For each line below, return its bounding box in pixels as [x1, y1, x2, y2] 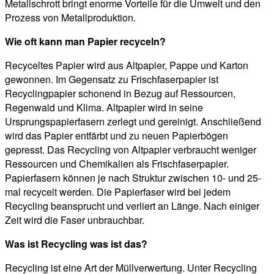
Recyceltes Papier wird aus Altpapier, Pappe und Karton [5, 58, 248, 73]
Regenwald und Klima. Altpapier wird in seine [5, 100, 203, 115]
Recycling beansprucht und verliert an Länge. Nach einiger [5, 199, 259, 213]
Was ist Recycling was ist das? [5, 237, 147, 251]
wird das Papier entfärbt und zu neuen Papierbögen [5, 128, 228, 143]
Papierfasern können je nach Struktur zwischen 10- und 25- [5, 171, 261, 185]
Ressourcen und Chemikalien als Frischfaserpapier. [5, 157, 229, 171]
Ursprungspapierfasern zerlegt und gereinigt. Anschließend [5, 114, 261, 129]
